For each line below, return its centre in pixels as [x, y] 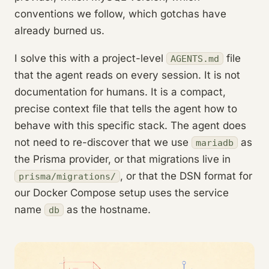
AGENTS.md [195, 58]
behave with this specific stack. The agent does [130, 125]
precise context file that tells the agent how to [126, 108]
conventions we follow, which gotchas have [120, 14]
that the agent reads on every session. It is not [127, 75]
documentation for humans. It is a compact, [120, 92]
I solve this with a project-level [90, 58]
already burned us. [59, 30]
